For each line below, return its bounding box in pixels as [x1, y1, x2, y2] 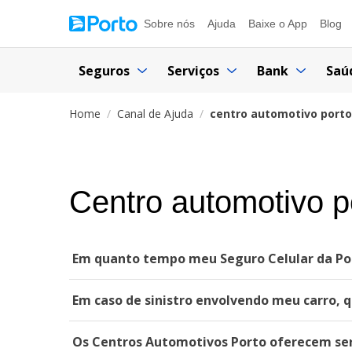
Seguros [79, 61, 130, 79]
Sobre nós [144, 17, 195, 30]
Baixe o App [248, 17, 307, 30]
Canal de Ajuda [117, 106, 193, 121]
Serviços [167, 61, 219, 79]
